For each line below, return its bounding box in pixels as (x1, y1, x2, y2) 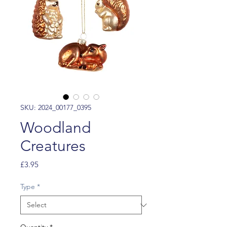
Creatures (20, 137, 86, 155)
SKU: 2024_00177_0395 (20, 103, 91, 112)
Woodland (20, 119, 91, 137)
